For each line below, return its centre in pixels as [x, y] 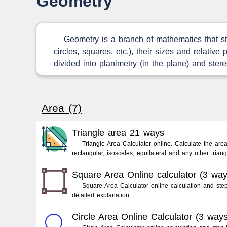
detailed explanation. [101, 195]
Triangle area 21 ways [118, 133]
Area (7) [62, 108]
